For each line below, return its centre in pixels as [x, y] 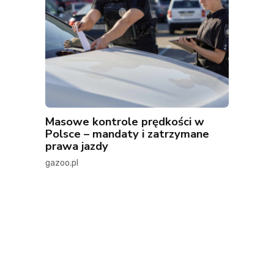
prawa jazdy [77, 146]
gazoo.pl [62, 163]
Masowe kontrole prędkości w [125, 122]
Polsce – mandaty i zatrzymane [127, 134]
